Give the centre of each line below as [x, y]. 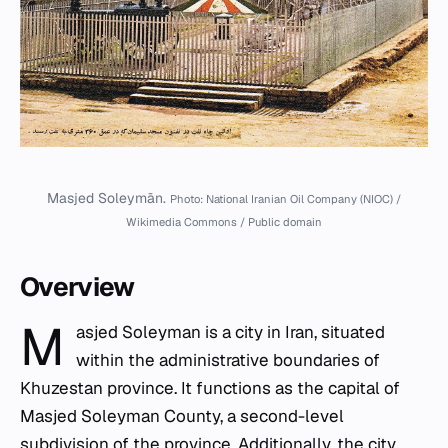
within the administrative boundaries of [228, 360]
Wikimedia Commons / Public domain [224, 222]
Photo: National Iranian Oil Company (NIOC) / [285, 199]
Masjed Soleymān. [108, 198]
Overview [77, 287]
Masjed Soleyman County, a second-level [182, 416]
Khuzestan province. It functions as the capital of [210, 388]
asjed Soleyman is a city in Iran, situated [231, 332]
